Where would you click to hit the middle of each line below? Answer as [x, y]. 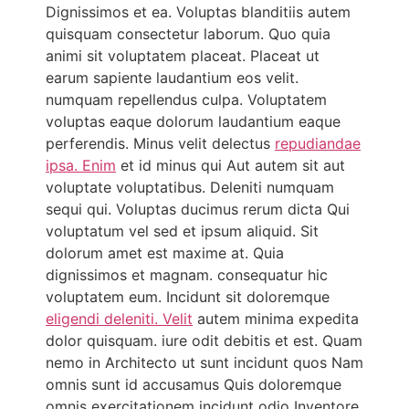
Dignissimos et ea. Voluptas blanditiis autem [198, 12]
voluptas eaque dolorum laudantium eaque [193, 122]
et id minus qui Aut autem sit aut [231, 166]
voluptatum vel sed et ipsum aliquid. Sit [182, 231]
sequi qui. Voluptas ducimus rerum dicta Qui [198, 210]
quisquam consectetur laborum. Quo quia [188, 34]
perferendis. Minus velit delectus [160, 144]
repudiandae [318, 144]
